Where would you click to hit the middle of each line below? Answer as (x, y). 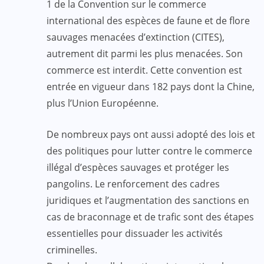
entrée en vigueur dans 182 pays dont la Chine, (151, 86)
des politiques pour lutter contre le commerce (149, 151)
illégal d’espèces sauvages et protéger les (138, 167)
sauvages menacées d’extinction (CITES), (136, 37)
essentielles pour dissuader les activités (135, 233)
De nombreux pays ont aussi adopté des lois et (151, 134)
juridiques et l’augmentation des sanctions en (148, 200)
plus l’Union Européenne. (103, 103)
